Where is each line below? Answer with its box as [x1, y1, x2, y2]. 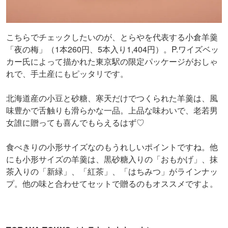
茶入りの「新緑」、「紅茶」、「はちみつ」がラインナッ [6, 165, 218, 177]
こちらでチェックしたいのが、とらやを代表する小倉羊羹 [6, 31, 218, 43]
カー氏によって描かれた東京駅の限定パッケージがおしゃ [6, 55, 218, 67]
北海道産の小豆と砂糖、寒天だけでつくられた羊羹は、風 [6, 92, 218, 104]
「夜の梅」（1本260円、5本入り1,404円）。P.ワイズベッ [6, 43, 219, 55]
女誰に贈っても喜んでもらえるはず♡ [6, 116, 145, 128]
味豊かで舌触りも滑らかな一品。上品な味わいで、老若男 [6, 104, 218, 116]
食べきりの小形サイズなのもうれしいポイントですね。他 [6, 140, 218, 153]
